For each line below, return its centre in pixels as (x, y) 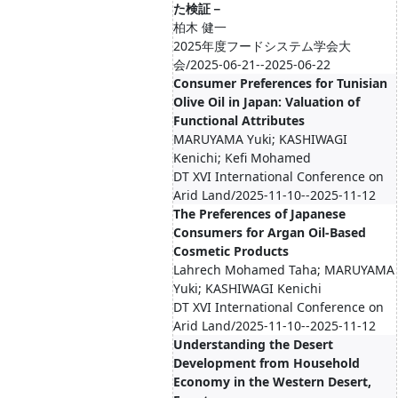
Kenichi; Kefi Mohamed (242, 158)
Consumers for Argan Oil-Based (270, 232)
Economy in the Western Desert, (272, 382)
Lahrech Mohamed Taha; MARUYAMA (284, 270)
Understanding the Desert (253, 344)
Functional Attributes (239, 120)
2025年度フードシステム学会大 (262, 46)
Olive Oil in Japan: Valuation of (267, 102)
